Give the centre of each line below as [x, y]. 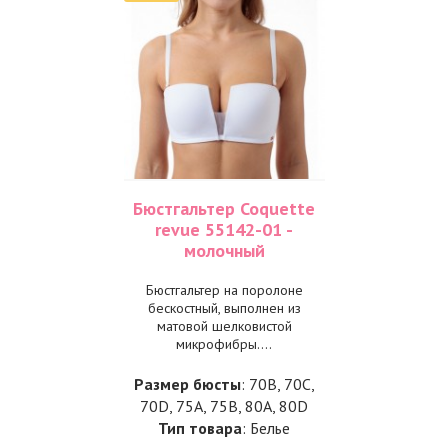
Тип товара [200, 428]
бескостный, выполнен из [224, 308]
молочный [224, 250]
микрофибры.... [224, 344]
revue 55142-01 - [224, 229]
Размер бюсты [187, 384]
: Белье [266, 428]
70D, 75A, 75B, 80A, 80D [224, 406]
